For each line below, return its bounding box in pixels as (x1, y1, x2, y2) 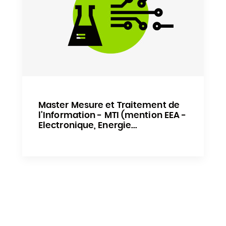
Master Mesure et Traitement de (38, 101, 180, 110)
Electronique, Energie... (38, 121, 138, 130)
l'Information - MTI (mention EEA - (38, 111, 187, 120)
